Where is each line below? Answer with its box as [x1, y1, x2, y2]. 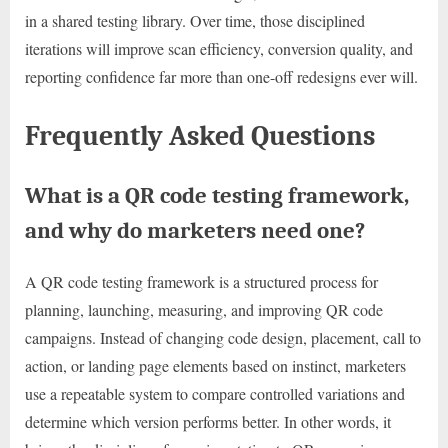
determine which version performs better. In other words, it [25, 411, 391, 433]
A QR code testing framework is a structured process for [25, 271, 378, 293]
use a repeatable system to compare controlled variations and [25, 383, 405, 405]
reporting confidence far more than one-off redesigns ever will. [25, 65, 418, 87]
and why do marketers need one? [25, 216, 365, 244]
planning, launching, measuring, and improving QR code [25, 299, 383, 321]
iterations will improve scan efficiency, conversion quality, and [25, 37, 413, 59]
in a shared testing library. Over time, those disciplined [25, 9, 365, 31]
